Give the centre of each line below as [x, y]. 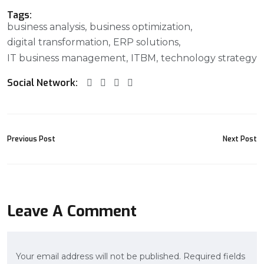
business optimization [140, 27]
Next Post [240, 139]
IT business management [67, 58]
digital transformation [58, 42]
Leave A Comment [72, 212]
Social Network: [42, 83]
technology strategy [209, 58]
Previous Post [31, 139]
